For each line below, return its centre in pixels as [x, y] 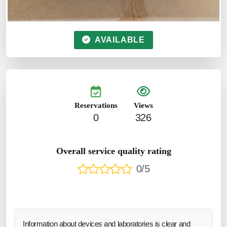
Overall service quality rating [113, 151]
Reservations [96, 105]
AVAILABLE [119, 40]
